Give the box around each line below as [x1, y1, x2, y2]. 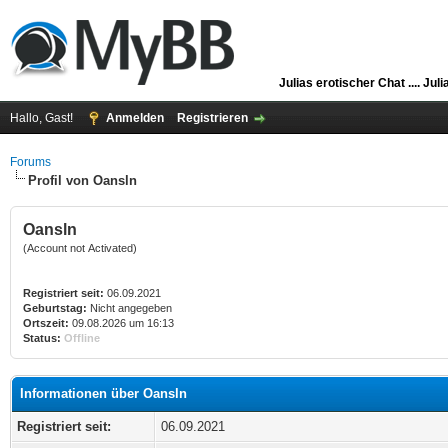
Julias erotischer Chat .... [279, 76, 423, 90]
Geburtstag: [23, 302, 87, 314]
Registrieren [177, 111, 248, 125]
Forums [10, 155, 51, 169]
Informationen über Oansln [20, 386, 187, 401]
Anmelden [106, 111, 164, 125]
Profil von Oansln [28, 173, 137, 188]
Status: [23, 332, 61, 344]
